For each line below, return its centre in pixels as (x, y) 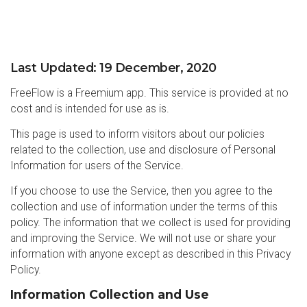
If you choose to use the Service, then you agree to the (142, 191)
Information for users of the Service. (97, 165)
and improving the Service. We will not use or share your (143, 238)
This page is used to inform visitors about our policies (137, 134)
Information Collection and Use (110, 294)
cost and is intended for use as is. (90, 109)
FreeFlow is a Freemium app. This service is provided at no (149, 93)
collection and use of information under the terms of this (144, 207)
